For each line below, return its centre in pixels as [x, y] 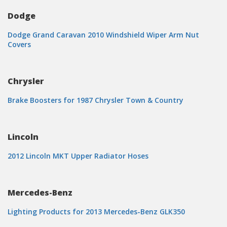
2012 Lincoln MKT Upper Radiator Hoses [78, 156]
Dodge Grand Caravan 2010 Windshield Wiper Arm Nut [103, 35]
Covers [19, 44]
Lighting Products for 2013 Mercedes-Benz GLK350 [96, 212]
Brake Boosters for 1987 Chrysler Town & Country [96, 100]
